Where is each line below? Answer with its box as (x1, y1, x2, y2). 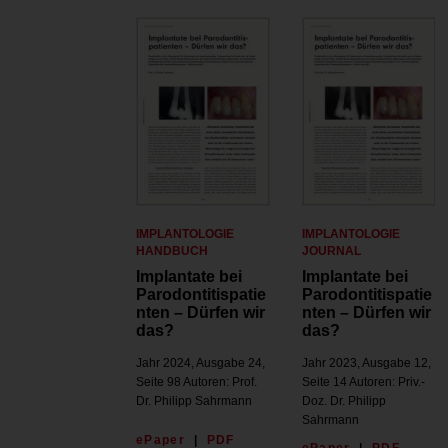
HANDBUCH (136, 244, 208, 259)
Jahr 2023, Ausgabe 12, (301, 356, 431, 371)
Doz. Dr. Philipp (301, 394, 386, 409)
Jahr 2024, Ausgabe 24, (136, 356, 265, 371)
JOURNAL (301, 244, 361, 259)
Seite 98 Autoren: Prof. (136, 375, 257, 390)
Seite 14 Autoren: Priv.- (301, 375, 425, 390)
